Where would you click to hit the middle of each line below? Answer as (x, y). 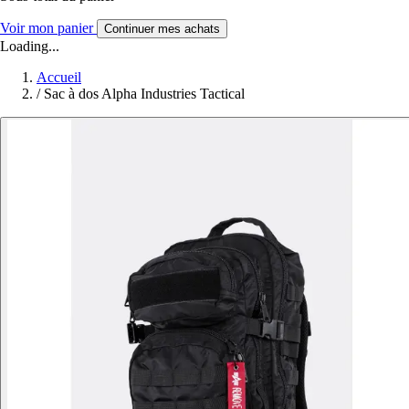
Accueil (59, 77)
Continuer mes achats (162, 28)
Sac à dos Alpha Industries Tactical (144, 93)
